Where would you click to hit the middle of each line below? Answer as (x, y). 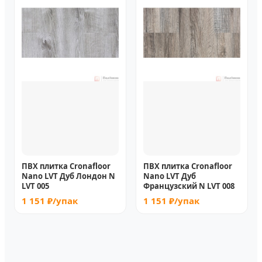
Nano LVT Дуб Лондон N (68, 176)
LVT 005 (35, 186)
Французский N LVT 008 (189, 186)
